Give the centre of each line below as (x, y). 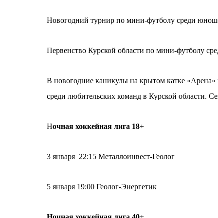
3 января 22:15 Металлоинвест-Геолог (111, 156)
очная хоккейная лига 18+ (98, 126)
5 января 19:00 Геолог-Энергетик (102, 187)
